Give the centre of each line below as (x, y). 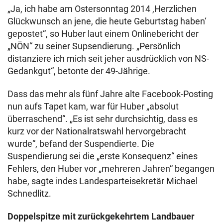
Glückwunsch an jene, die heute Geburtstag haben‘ (107, 21)
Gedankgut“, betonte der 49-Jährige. (79, 71)
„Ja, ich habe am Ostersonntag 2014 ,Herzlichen (102, 9)
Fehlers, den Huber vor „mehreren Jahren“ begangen (111, 168)
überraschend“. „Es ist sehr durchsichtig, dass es (103, 119)
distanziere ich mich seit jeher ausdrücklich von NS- (108, 58)
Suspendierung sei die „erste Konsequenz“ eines (103, 156)
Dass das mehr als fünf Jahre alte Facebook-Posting (110, 94)
